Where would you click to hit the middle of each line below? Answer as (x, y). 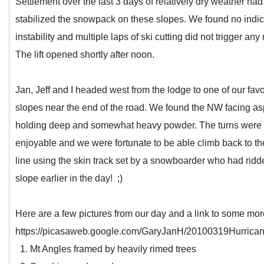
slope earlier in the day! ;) (69, 178)
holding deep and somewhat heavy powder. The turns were (138, 125)
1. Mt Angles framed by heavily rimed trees (106, 249)
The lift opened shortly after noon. (85, 55)
